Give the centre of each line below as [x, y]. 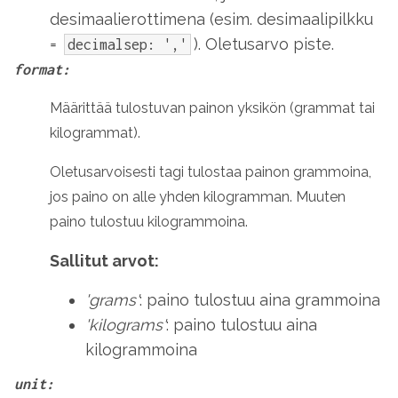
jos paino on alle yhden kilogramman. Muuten [198, 197]
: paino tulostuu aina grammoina [260, 300]
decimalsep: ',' [127, 44]
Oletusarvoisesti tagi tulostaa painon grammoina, [211, 172]
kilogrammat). [95, 133]
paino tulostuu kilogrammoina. [149, 222]
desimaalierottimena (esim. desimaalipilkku [211, 19]
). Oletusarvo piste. [264, 44]
